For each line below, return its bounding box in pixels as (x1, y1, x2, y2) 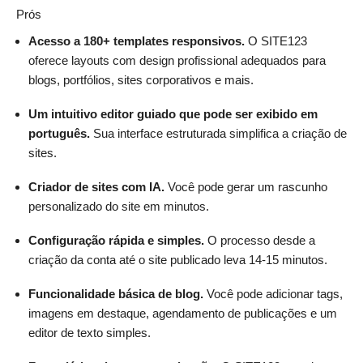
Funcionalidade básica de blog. (28, 286, 203, 301)
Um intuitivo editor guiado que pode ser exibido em (28, 106, 318, 121)
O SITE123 (245, 33, 307, 48)
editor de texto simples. (28, 325, 151, 340)
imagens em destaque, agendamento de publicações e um (28, 305, 337, 320)
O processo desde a (204, 233, 315, 247)
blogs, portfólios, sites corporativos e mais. (28, 72, 254, 87)
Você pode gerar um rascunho (164, 179, 327, 194)
